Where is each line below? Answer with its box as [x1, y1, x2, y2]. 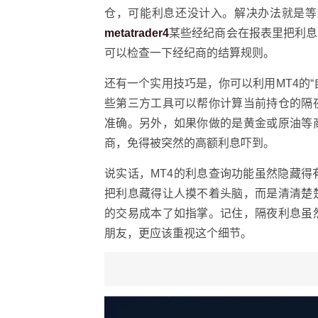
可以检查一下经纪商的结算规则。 [104, 47, 275, 59]
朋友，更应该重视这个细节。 [104, 227, 252, 239]
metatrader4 [104, 27, 169, 39]
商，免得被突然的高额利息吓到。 [104, 137, 275, 149]
